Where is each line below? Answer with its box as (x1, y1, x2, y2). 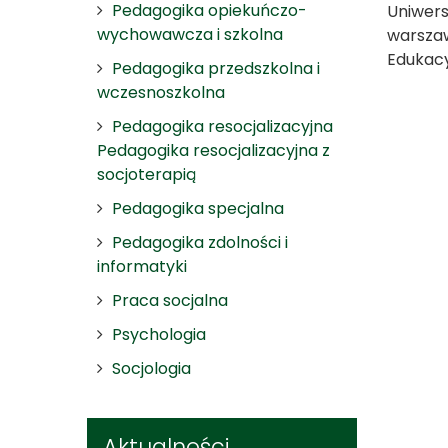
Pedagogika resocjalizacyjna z (97, 139, 330, 162)
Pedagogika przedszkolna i (112, 57, 320, 80)
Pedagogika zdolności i (112, 231, 288, 254)
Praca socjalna (112, 289, 228, 312)
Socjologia (112, 357, 191, 380)
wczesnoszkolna (97, 81, 225, 104)
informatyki (97, 255, 187, 278)
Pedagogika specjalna (112, 197, 284, 220)
